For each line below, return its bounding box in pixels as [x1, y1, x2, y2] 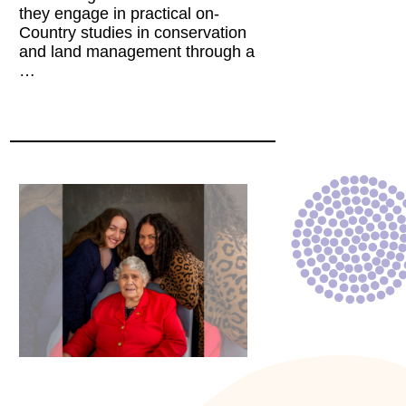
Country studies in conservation [19, 23, 247, 42]
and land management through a [19, 42, 256, 61]
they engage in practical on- [19, 4, 220, 23]
